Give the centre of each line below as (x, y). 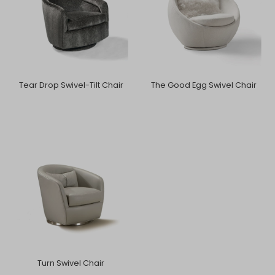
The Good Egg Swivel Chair (204, 85)
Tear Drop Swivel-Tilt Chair (71, 85)
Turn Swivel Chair (71, 263)
